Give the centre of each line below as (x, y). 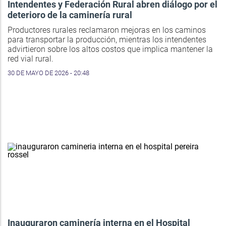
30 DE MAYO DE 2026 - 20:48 (48, 73)
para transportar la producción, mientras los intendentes (107, 40)
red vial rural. (31, 59)
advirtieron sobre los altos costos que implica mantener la (110, 49)
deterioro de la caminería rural (70, 15)
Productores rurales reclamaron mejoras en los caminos (107, 30)
